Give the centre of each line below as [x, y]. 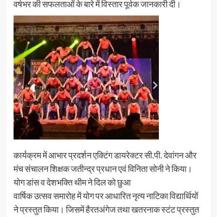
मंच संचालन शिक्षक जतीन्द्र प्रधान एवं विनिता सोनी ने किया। [103, 168]
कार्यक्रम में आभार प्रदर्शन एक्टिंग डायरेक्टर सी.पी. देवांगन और [105, 155]
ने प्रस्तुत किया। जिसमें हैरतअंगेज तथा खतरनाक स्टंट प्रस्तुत [106, 209]
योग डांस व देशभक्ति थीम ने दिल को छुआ [72, 182]
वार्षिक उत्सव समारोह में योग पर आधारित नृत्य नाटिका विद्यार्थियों [106, 195]
